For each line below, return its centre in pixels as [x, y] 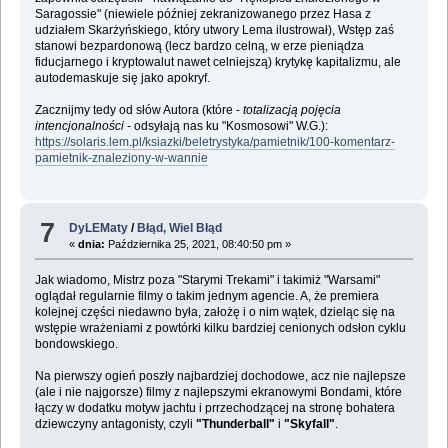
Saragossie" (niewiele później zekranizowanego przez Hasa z [202, 14]
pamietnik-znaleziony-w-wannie [121, 158]
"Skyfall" [309, 423]
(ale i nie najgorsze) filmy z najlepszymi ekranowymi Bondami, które [218, 391]
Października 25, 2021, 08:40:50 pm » [198, 243]
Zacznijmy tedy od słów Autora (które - [138, 110]
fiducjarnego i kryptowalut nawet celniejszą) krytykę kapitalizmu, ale [217, 62]
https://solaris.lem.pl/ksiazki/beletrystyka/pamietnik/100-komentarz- [214, 142]
